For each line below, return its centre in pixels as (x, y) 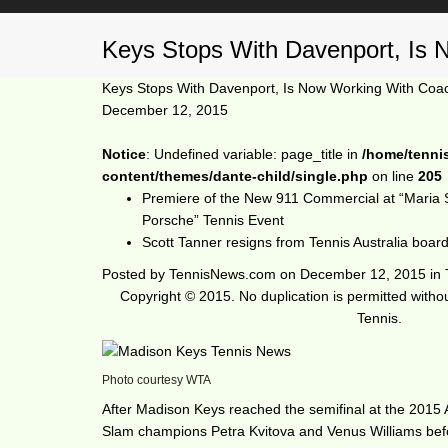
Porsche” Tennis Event (213, 220)
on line (393, 176)
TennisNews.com (222, 274)
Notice (124, 154)
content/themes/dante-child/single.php (235, 176)
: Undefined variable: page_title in (254, 154)
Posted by (135, 274)
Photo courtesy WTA (156, 380)
